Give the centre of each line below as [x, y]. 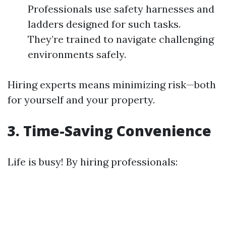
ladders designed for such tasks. [104, 24]
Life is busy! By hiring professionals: [93, 162]
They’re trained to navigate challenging [121, 39]
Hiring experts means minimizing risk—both [112, 84]
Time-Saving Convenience [117, 131]
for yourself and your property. [81, 100]
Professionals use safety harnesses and [121, 9]
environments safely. [77, 54]
